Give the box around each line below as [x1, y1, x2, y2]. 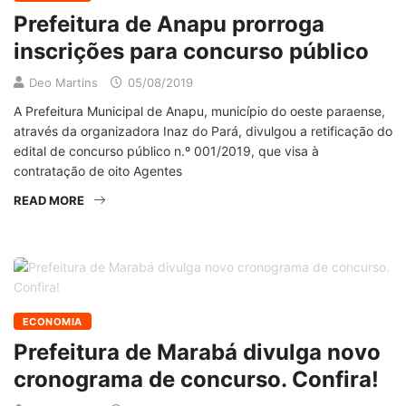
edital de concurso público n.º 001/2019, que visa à [14, 143, 319, 159]
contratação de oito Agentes [14, 163, 182, 179]
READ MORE [14, 193, 84, 208]
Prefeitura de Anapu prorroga [14, 11, 324, 37]
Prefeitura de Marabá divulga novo [14, 339, 381, 365]
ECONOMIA [23, 315, 82, 328]
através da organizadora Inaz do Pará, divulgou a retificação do [14, 123, 392, 139]
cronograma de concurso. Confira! [14, 366, 379, 392]
